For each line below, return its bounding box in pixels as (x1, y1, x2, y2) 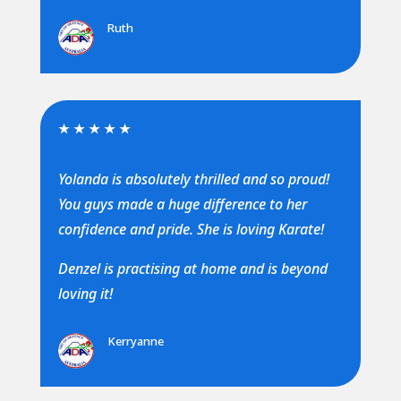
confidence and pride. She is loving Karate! (57, 218, 324, 239)
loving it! (57, 283, 113, 303)
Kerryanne (107, 332, 164, 349)
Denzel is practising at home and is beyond (57, 258, 328, 278)
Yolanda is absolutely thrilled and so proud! (57, 168, 329, 189)
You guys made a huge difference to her (57, 193, 307, 214)
